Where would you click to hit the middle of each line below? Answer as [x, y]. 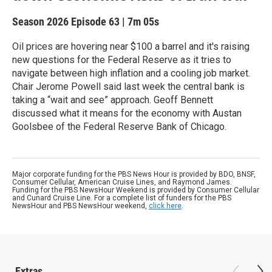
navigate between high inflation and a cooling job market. [131, 73]
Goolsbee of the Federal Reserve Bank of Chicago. [119, 127]
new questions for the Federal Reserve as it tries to [122, 60]
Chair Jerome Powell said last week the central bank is [128, 87]
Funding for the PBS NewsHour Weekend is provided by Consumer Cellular [136, 190]
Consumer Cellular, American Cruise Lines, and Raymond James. [122, 182]
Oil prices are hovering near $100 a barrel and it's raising [131, 46]
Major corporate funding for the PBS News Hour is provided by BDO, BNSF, [134, 174]
